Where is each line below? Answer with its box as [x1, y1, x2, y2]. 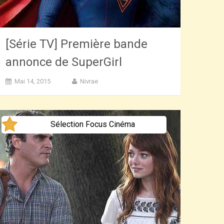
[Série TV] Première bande [5, 36, 148, 51]
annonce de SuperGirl [5, 54, 122, 69]
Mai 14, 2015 [14, 77, 51, 85]
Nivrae [80, 77, 98, 85]
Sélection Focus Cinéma [50, 119, 135, 129]
